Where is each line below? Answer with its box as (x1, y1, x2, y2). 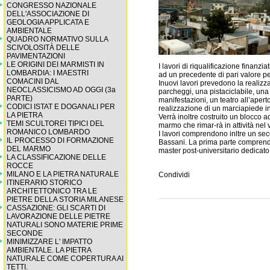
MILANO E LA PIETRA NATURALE (7, 170, 119, 178)
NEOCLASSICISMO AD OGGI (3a (7, 86, 116, 94)
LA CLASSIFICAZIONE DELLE (7, 153, 106, 162)
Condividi (159, 171, 190, 179)
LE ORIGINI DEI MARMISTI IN (7, 60, 104, 69)
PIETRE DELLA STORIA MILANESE (7, 195, 124, 204)
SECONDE (7, 229, 43, 237)
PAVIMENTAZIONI (7, 52, 65, 60)
